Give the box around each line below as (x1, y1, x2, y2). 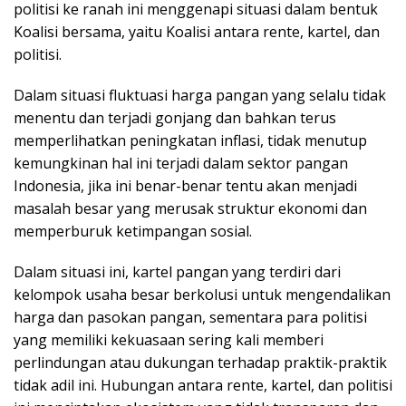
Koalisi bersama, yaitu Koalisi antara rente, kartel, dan (14, 21, 380, 42)
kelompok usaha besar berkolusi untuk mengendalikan (14, 284, 391, 304)
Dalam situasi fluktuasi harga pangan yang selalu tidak (14, 84, 386, 105)
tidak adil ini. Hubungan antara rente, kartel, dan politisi (14, 374, 392, 395)
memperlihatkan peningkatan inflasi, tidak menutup (14, 130, 367, 150)
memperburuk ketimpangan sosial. (14, 220, 252, 241)
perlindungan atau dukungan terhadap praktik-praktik (14, 352, 387, 372)
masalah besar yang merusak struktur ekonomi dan (14, 198, 367, 218)
